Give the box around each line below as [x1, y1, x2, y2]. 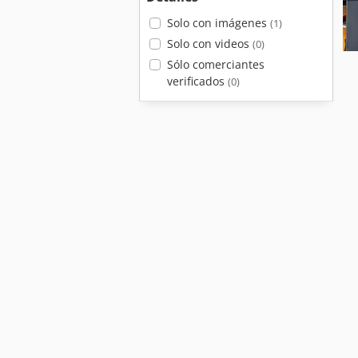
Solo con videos [166, 36, 253, 51]
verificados [166, 74, 228, 89]
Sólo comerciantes [166, 57, 265, 72]
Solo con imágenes [166, 15, 270, 30]
